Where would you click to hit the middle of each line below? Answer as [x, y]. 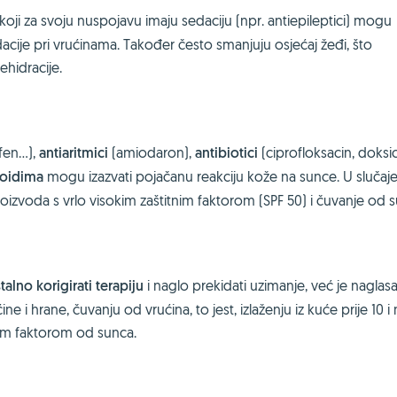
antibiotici [226, 153]
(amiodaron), [152, 152]
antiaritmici [74, 153]
